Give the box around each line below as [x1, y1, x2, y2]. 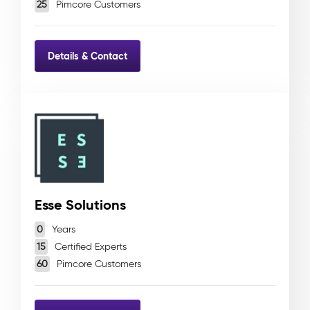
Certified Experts [52, 241, 127, 253]
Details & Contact [48, 49, 127, 62]
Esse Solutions [35, 196, 126, 214]
